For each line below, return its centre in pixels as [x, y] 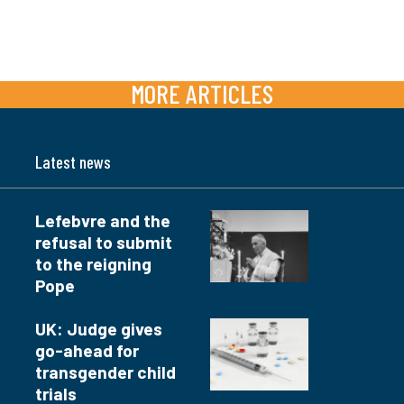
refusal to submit [104, 243]
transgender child [106, 372]
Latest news [73, 162]
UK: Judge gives [99, 329]
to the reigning [93, 264]
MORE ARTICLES [202, 94]
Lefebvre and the [103, 221]
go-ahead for [87, 351]
